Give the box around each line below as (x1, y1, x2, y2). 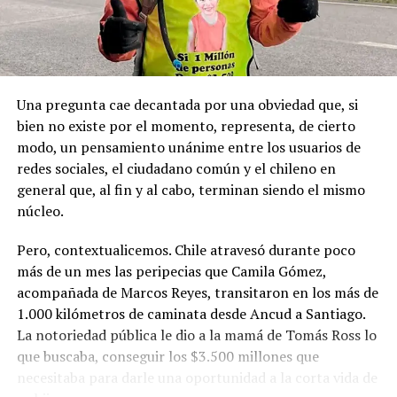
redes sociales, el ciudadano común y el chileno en (16, 158, 336, 178)
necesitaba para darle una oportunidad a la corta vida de (16, 367, 378, 387)
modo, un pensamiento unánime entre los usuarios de (16, 136, 361, 157)
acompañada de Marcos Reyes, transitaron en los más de (16, 282, 378, 302)
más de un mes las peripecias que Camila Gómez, (16, 261, 326, 281)
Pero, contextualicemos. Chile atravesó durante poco (16, 239, 355, 260)
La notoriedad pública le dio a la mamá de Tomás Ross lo (16, 324, 377, 345)
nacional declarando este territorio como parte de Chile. (16, 32, 378, 52)
